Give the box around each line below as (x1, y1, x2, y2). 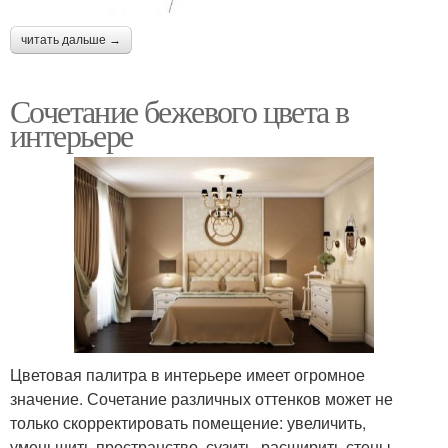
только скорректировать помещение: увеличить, (10, 411, 366, 435)
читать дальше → (21, 32, 121, 47)
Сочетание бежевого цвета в (10, 88, 349, 132)
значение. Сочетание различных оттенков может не (10, 387, 393, 411)
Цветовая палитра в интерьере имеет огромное (10, 363, 365, 387)
